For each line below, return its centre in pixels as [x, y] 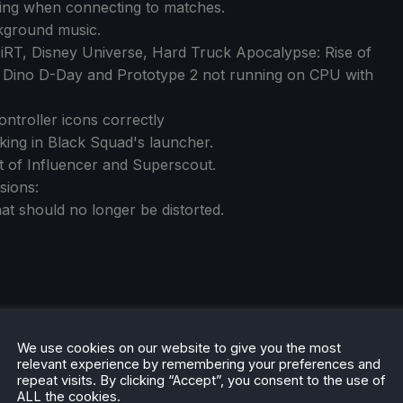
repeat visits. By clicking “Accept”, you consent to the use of [201, 380]
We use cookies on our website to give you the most [179, 348]
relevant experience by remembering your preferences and [199, 364]
